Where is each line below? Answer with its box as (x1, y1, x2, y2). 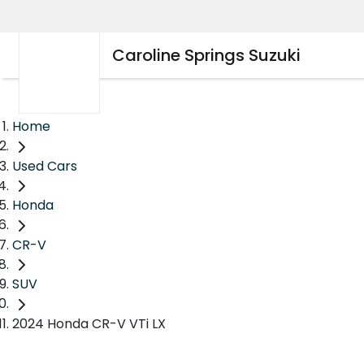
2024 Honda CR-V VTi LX (12, 314, 166, 334)
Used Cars (12, 156, 77, 175)
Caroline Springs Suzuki (112, 44, 301, 67)
